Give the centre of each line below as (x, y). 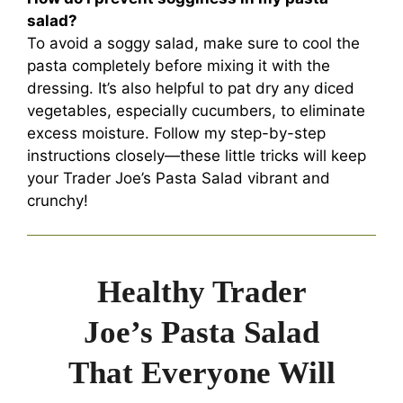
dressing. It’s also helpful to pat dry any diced (191, 88)
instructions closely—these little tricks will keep (197, 155)
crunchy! (58, 200)
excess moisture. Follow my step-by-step (176, 133)
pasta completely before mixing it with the (179, 65)
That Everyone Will (201, 373)
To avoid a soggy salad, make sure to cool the (193, 43)
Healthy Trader (201, 292)
